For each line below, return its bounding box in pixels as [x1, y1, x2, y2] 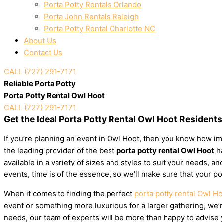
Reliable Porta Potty [4, 79, 76, 88]
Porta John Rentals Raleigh [44, 12, 139, 21]
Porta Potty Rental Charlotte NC [44, 24, 155, 33]
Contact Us [24, 48, 62, 57]
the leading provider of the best [4, 146, 116, 155]
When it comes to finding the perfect [4, 189, 134, 198]
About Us [24, 36, 56, 45]
